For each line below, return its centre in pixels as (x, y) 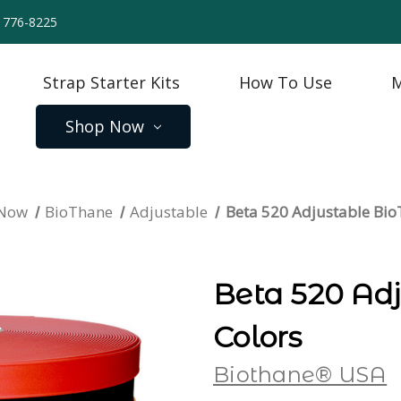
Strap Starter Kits (111, 82)
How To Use (286, 82)
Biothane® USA (300, 374)
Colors (258, 337)
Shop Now (105, 126)
